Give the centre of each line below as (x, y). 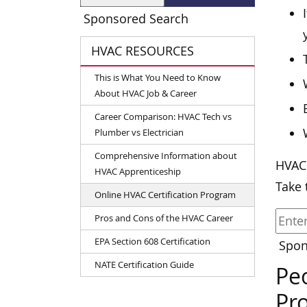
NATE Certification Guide (144, 264)
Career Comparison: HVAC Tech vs (163, 116)
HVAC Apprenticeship (138, 171)
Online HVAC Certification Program (165, 194)
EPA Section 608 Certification (152, 241)
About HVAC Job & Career (146, 93)
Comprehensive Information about (166, 155)
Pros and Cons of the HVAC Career (164, 218)
